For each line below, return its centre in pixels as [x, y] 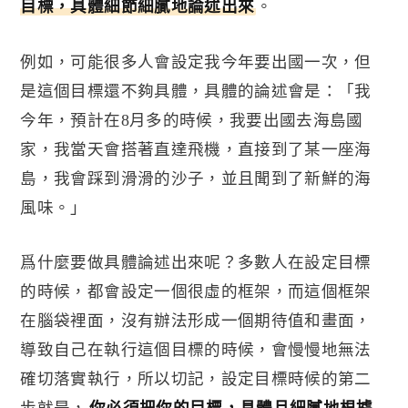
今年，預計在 [71, 120]
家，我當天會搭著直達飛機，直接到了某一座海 [196, 149]
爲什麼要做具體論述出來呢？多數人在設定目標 [196, 262]
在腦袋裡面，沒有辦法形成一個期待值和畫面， [196, 320]
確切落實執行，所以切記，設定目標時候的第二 [196, 378]
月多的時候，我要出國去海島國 [246, 120]
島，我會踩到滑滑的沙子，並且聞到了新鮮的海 [196, 178]
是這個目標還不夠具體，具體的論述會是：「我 [196, 91]
